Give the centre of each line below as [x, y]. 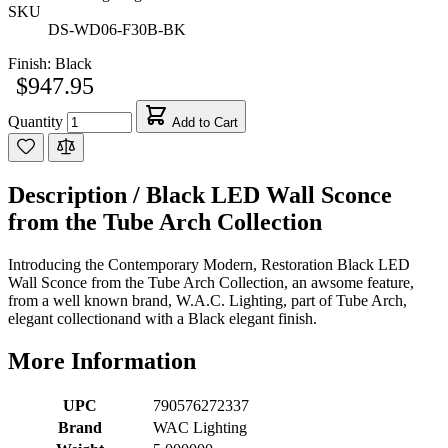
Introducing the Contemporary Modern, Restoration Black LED [209, 264]
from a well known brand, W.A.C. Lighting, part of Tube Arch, [207, 300]
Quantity [35, 121]
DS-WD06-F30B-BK [117, 29]
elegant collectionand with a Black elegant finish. [162, 318]
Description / [77, 194]
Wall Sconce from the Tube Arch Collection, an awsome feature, [211, 282]
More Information [102, 360]
